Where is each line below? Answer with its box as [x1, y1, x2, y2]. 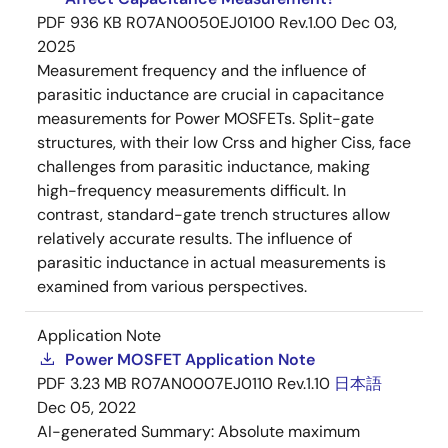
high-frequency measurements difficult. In [37, 179, 346, 201]
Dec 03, [341, 11, 397, 33]
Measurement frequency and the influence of [37, 59, 366, 81]
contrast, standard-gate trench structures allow [37, 203, 390, 225]
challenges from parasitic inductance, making [37, 155, 370, 177]
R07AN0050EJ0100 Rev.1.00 [126, 11, 337, 33]
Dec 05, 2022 [37, 396, 136, 418]
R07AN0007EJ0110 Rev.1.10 [131, 372, 330, 394]
